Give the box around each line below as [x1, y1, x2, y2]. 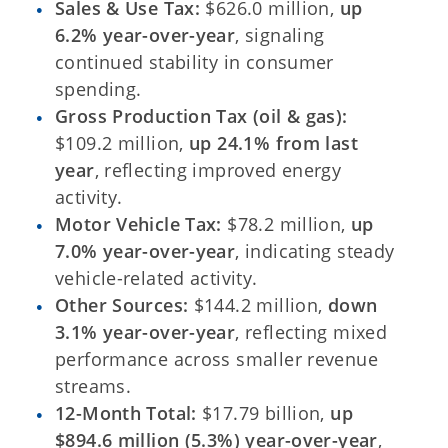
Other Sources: [55, 293, 189, 317]
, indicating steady [235, 239, 395, 263]
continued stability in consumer [55, 50, 334, 74]
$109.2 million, [55, 131, 190, 155]
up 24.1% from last [189, 131, 358, 155]
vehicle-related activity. [55, 266, 258, 290]
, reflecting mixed [235, 320, 388, 344]
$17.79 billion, [196, 401, 331, 425]
